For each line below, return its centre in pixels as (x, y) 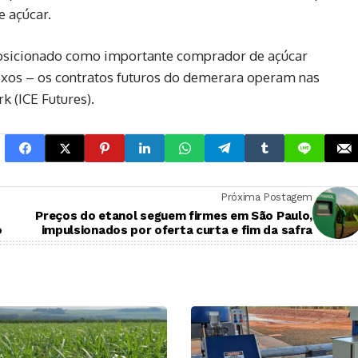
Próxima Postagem (267, 197)
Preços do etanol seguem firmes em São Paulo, (174, 215)
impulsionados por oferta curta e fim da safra (177, 230)
